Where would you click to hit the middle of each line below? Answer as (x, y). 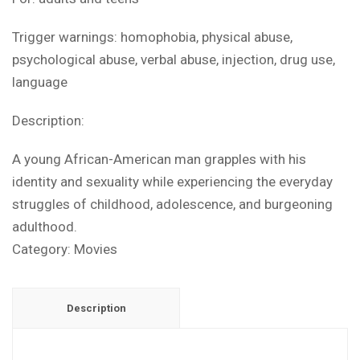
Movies (96, 249)
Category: (43, 249)
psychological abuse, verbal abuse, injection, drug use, (174, 59)
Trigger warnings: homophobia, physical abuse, (152, 37)
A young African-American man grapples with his (159, 159)
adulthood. (45, 226)
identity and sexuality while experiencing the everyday (172, 181)
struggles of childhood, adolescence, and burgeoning (172, 204)
